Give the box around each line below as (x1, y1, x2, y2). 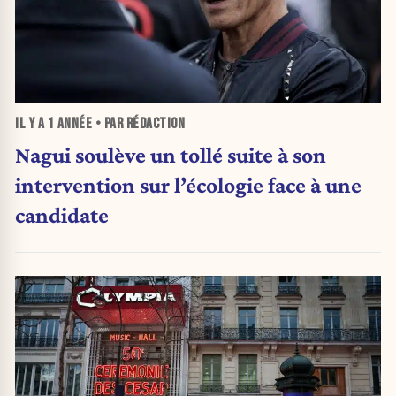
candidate (15, 202, 109, 227)
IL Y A (15, 115, 48, 133)
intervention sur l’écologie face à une (15, 171, 362, 197)
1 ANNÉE (47, 115, 92, 133)
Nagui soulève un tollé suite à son (15, 141, 326, 167)
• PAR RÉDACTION (92, 115, 185, 133)
